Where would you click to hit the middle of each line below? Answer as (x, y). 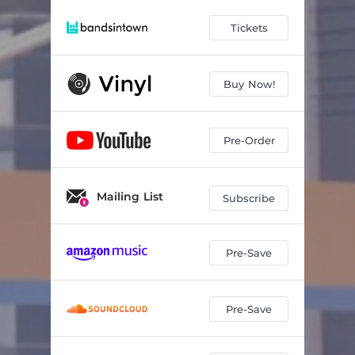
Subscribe (249, 198)
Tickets (249, 27)
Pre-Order (249, 140)
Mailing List (130, 197)
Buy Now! (249, 84)
